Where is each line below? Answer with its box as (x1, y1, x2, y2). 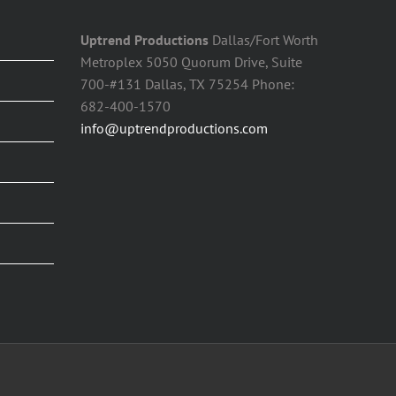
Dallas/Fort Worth (209, 27, 318, 46)
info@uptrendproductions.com (80, 116, 268, 134)
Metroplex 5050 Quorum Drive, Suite (80, 49, 302, 68)
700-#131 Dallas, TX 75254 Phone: (80, 72, 294, 90)
